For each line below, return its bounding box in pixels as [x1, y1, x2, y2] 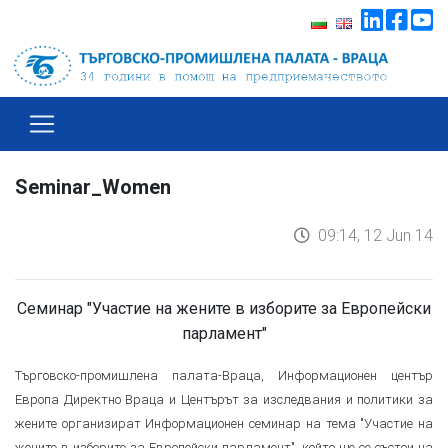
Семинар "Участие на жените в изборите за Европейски [17, 298, 431, 318]
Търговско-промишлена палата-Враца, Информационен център [15, 366, 433, 384]
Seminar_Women [15, 174, 171, 199]
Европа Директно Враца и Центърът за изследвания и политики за [15, 390, 433, 408]
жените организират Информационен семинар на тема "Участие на [15, 414, 433, 432]
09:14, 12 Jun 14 [310, 224, 433, 245]
